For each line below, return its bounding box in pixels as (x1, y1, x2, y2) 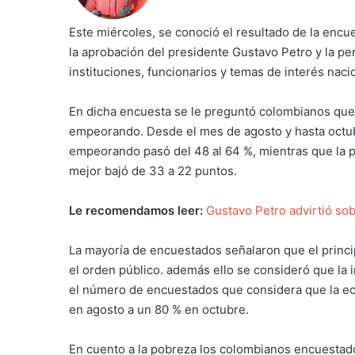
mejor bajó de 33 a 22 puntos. (69, 162, 237, 178)
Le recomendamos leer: (69, 202, 206, 218)
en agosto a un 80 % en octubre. (69, 301, 249, 317)
